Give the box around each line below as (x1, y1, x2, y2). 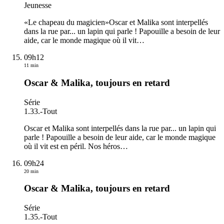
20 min (24, 168, 38, 174)
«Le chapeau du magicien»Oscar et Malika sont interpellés (24, 18, 208, 27)
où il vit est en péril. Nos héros (24, 141, 120, 150)
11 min (24, 62, 38, 68)
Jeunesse (24, 1, 51, 10)
